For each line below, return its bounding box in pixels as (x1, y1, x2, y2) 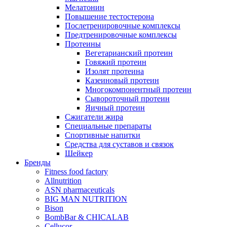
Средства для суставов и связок (65, 139, 174, 148)
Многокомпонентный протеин (85, 85, 192, 94)
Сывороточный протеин (85, 94, 170, 103)
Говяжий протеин (85, 57, 146, 66)
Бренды (24, 158, 51, 167)
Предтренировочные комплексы (65, 30, 177, 39)
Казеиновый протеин (85, 75, 159, 85)
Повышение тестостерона (65, 12, 154, 21)
